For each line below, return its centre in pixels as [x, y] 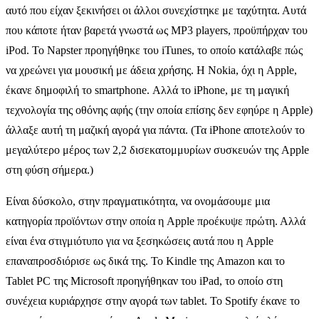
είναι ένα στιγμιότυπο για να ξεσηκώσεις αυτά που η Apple [140, 241]
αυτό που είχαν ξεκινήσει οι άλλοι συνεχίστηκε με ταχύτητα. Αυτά [156, 10]
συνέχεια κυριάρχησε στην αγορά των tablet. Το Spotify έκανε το [153, 300]
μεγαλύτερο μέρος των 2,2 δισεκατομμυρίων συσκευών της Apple [157, 150]
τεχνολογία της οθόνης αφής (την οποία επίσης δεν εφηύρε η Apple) [159, 110]
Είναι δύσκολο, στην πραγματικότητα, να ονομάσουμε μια [138, 201]
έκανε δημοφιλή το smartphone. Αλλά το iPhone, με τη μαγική [147, 90]
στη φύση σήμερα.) [49, 169]
